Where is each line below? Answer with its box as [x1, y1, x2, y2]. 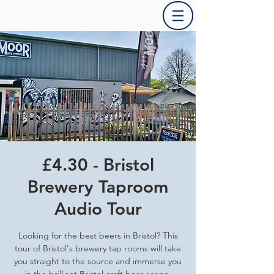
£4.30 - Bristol [42, 154, 154, 175]
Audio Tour [54, 198, 142, 219]
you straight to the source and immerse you [14, 256, 182, 267]
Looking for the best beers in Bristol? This [18, 230, 178, 241]
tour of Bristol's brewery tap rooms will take [15, 243, 181, 254]
